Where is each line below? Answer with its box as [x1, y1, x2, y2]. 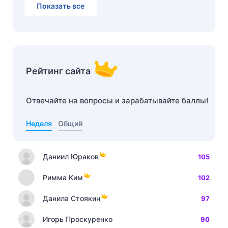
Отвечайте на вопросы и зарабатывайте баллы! [26, 96, 208, 106]
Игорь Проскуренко [43, 215, 112, 224]
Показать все [37, 2, 84, 11]
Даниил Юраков [43, 152, 99, 161]
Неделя [26, 119, 52, 128]
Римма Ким [43, 173, 83, 182]
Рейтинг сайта [26, 66, 91, 77]
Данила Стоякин [43, 194, 100, 203]
